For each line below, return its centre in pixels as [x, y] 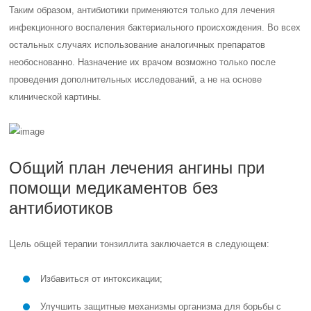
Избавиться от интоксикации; [102, 279]
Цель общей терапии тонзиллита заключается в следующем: [140, 244]
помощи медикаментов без [114, 188]
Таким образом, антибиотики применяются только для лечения [142, 10]
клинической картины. [56, 97]
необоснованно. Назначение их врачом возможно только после [143, 62]
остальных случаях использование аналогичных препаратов [137, 45]
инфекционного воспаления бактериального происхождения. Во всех [155, 27]
